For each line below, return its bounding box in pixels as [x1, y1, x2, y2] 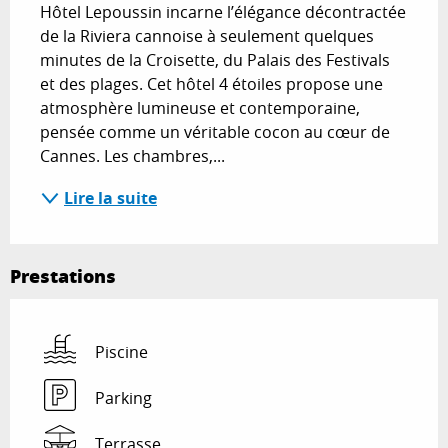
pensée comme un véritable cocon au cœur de [40, 120, 390, 143]
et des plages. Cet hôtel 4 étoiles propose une [40, 72, 383, 95]
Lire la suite [64, 186, 157, 209]
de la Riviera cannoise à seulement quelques [40, 24, 374, 47]
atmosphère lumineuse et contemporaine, [40, 96, 360, 119]
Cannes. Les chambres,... [40, 144, 225, 167]
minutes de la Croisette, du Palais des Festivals [40, 48, 390, 71]
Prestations [10, 262, 116, 289]
